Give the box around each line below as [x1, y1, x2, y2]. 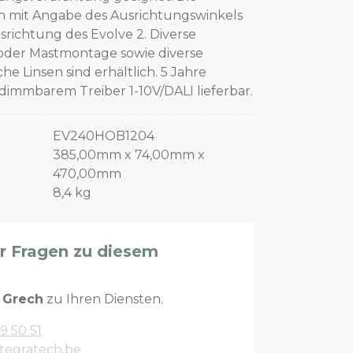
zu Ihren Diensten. [43, 291, 163, 307]
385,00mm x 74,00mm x [53, 147, 205, 162]
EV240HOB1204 [53, 128, 154, 143]
